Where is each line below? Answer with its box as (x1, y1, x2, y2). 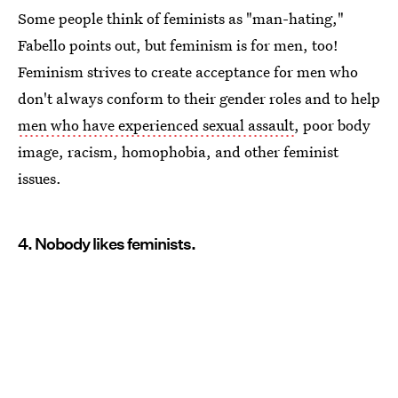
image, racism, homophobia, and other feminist (18, 140, 338, 162)
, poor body (294, 114, 370, 135)
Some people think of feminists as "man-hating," (18, 7, 344, 28)
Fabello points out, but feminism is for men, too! (18, 34, 338, 55)
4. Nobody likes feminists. (18, 234, 195, 253)
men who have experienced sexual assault (18, 114, 294, 135)
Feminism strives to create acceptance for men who (18, 60, 358, 82)
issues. (18, 167, 61, 188)
